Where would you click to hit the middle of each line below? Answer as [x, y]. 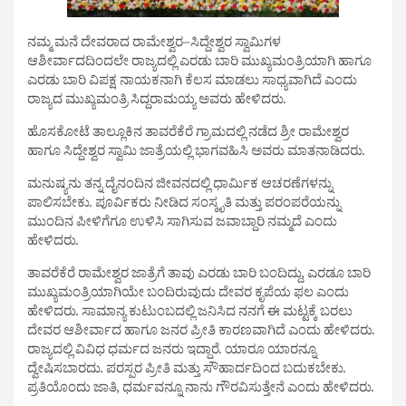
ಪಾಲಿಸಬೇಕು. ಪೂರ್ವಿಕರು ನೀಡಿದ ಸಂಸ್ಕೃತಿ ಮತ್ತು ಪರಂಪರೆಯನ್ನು [184, 206]
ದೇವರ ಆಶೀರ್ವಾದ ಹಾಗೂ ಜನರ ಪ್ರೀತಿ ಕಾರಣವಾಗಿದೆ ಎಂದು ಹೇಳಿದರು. [201, 333]
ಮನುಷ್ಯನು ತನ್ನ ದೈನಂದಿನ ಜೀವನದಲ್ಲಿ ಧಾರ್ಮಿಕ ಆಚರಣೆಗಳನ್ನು [180, 187]
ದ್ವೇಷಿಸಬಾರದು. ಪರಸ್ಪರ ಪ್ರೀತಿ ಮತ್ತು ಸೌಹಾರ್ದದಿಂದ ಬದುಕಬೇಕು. [187, 372]
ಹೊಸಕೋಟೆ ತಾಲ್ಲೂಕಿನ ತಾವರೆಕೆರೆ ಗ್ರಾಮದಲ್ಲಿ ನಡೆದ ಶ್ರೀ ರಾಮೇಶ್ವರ [188, 135]
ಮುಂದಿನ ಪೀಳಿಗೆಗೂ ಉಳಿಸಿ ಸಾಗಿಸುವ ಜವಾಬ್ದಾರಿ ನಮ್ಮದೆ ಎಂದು [182, 225]
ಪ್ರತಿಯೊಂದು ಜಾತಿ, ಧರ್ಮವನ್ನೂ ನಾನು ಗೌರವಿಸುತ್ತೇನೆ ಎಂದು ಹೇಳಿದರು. [201, 391]
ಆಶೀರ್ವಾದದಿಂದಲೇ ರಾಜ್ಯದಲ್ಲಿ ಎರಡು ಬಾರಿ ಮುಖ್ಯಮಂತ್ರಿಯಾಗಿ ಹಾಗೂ [199, 64]
